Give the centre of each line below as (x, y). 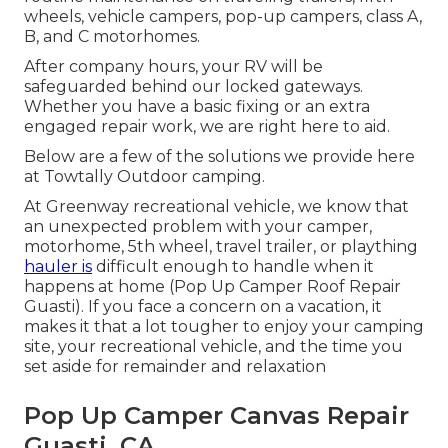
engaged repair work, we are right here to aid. (207, 127)
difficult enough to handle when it (233, 267)
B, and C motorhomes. (112, 37)
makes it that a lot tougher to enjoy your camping (224, 327)
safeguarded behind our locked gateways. (193, 87)
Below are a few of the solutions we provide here (219, 157)
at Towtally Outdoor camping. (144, 177)
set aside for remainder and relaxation (175, 367)
